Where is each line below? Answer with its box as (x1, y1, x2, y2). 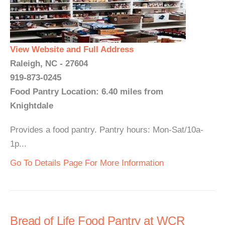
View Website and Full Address (10, 45, 134, 54)
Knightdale (10, 101, 53, 110)
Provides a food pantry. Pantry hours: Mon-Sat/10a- (10, 125, 203, 135)
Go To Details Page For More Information (10, 158, 164, 168)
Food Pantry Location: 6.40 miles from (10, 87, 163, 96)
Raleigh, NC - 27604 (10, 59, 88, 68)
